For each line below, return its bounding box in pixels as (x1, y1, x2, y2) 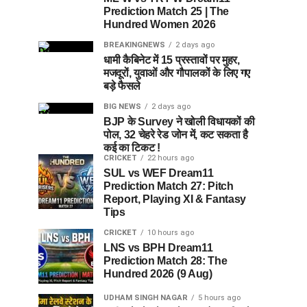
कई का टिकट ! (103, 141, 160, 153)
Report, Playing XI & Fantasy (103, 193, 247, 205)
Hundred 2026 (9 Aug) (103, 267, 212, 280)
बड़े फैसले (103, 79, 141, 92)
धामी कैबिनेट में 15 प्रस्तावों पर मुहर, (103, 53, 240, 66)
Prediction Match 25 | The (103, 5, 229, 17)
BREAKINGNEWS (103, 40, 165, 49)
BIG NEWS (103, 101, 141, 111)
